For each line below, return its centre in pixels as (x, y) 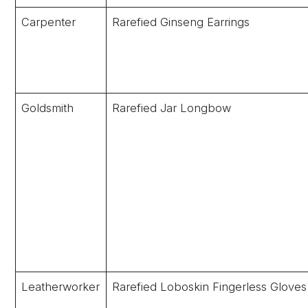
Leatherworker (61, 286)
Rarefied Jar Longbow (172, 108)
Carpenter (49, 22)
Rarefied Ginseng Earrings (181, 22)
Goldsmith (48, 108)
